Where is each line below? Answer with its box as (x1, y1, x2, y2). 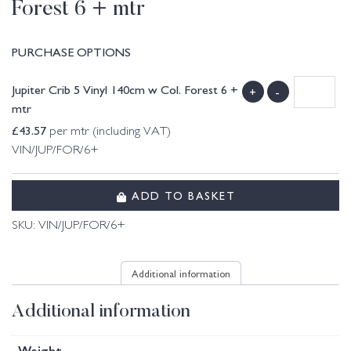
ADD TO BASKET (127, 186, 235, 203)
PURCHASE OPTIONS (12, 42, 131, 60)
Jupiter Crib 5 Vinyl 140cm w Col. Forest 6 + (12, 80, 238, 98)
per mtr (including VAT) (46, 126, 171, 139)
